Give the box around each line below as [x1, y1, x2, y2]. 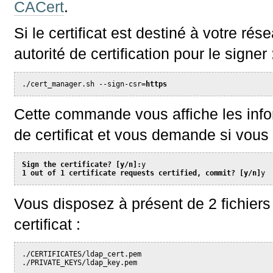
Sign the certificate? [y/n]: [22, 160, 142, 169]
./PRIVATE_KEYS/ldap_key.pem [22, 258, 138, 267]
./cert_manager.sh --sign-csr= [22, 79, 146, 88]
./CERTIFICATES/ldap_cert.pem [22, 249, 142, 258]
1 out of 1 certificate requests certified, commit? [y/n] [22, 169, 261, 178]
